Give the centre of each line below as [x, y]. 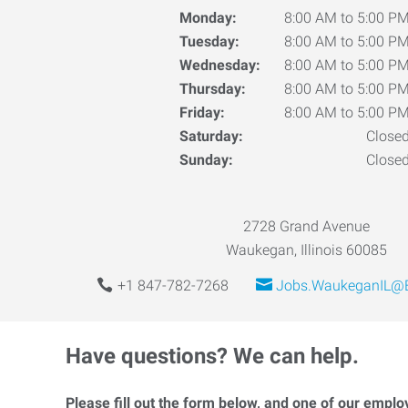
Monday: [208, 17]
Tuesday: [209, 41]
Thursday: [212, 88]
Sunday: [206, 159]
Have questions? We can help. [212, 356]
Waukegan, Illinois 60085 [306, 250]
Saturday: [211, 136]
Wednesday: [219, 65]
